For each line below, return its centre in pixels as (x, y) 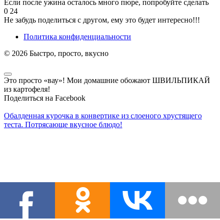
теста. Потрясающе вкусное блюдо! (63, 124)
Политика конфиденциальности (77, 36)
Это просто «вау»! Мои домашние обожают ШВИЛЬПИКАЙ (107, 80)
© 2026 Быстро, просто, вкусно (56, 53)
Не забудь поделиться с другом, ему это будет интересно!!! (102, 20)
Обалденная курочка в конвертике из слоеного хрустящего (103, 115)
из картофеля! (27, 89)
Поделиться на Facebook (45, 98)
